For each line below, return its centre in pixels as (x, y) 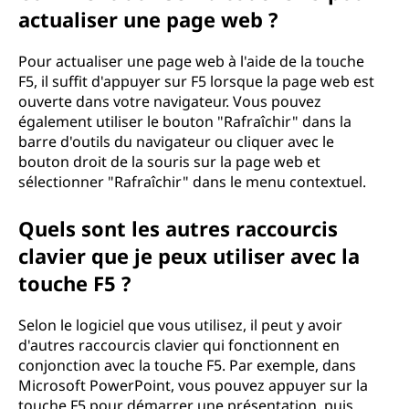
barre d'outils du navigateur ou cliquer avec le (176, 142)
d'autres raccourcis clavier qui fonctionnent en (179, 345)
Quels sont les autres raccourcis (178, 228)
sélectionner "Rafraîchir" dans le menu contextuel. (192, 182)
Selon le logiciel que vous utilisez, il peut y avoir (180, 325)
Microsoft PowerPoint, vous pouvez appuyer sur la (193, 385)
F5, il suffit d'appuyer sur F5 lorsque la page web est (196, 81)
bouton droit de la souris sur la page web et (169, 162)
